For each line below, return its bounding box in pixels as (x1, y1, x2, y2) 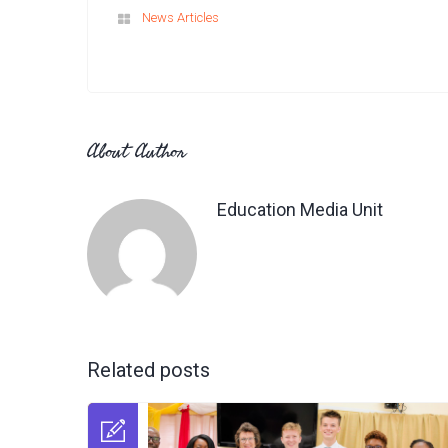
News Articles (142, 9, 219, 25)
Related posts (87, 357, 210, 382)
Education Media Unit (217, 198, 383, 220)
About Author (87, 132, 186, 169)
